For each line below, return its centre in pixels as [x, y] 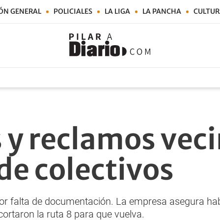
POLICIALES [73, 11]
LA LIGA [117, 11]
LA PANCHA [162, 11]
